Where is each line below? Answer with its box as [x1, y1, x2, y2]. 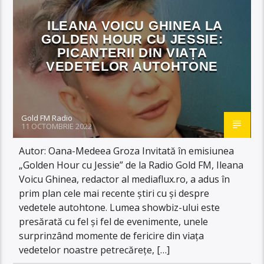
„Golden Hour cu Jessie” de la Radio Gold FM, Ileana [19, 158, 244, 171]
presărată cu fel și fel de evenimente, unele [19, 214, 209, 228]
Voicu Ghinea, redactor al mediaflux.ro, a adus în [19, 172, 230, 186]
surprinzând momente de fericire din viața [19, 229, 204, 242]
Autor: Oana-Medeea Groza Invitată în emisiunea [19, 144, 235, 157]
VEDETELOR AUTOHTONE [46, 58, 218, 74]
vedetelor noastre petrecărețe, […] [19, 243, 170, 256]
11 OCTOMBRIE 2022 [21, 120, 93, 131]
